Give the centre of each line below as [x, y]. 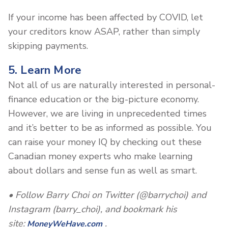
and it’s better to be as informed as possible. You [110, 127]
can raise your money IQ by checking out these [105, 142]
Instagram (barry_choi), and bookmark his [93, 209]
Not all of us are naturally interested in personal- [112, 85]
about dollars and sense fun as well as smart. [103, 170]
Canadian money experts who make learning [101, 156]
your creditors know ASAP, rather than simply [104, 31]
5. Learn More [45, 70]
